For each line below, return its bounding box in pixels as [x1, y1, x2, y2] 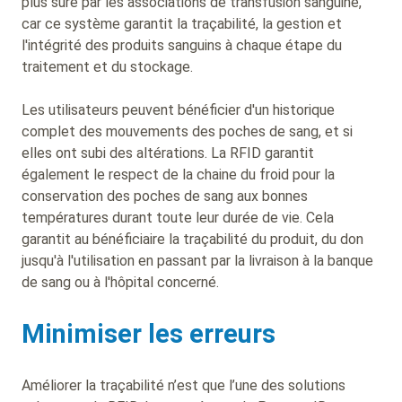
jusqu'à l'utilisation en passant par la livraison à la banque [22, 251, 373, 269]
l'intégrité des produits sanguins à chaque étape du [22, 36, 342, 54]
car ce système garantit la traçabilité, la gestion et [22, 14, 342, 32]
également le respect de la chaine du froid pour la [22, 165, 335, 183]
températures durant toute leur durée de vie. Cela [22, 208, 334, 226]
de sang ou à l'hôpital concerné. [22, 273, 223, 291]
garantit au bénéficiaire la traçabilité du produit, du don [22, 230, 363, 248]
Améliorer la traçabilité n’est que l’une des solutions [22, 376, 345, 394]
